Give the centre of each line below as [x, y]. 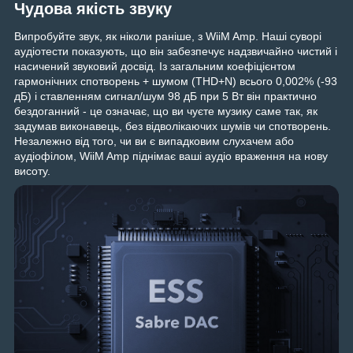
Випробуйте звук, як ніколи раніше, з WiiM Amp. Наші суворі [168, 37]
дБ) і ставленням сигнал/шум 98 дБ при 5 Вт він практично [165, 97]
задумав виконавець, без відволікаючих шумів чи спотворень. [173, 126]
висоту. [32, 171]
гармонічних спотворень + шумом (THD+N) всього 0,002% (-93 [176, 82]
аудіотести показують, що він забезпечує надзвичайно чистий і [176, 52]
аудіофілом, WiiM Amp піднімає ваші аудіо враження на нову [171, 156]
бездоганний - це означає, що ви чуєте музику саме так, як [166, 111]
